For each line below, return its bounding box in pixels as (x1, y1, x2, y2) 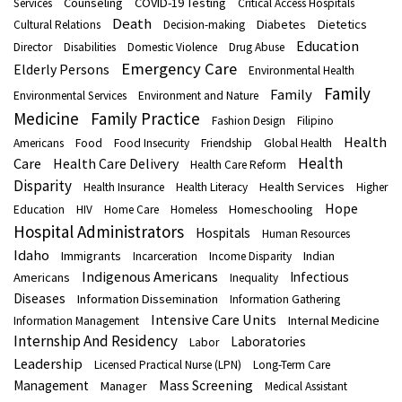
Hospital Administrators (13, 221, 184, 243)
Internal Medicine (288, 312, 380, 329)
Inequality (230, 270, 278, 286)
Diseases (13, 290, 66, 308)
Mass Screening (159, 376, 253, 395)
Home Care (104, 202, 159, 218)
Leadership (13, 354, 83, 373)
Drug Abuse (229, 39, 284, 56)
